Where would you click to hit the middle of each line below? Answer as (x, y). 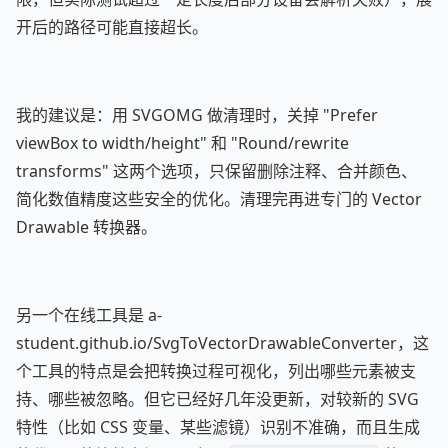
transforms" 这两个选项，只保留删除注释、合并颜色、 (216, 171)
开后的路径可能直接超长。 (112, 27)
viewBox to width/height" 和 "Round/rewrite (182, 143)
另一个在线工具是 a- (89, 315)
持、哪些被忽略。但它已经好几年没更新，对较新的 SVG (217, 399)
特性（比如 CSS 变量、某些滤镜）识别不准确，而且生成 (218, 427)
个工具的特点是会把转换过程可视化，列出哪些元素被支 (216, 371)
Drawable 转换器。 (86, 227)
